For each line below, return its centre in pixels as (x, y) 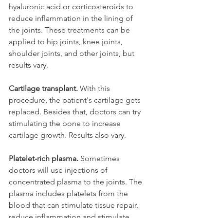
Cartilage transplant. (44, 89)
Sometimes (100, 159)
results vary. (30, 65)
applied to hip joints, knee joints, (67, 42)
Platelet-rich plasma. (44, 159)
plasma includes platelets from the (69, 194)
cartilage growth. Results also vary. (68, 135)
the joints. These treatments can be (70, 30)
